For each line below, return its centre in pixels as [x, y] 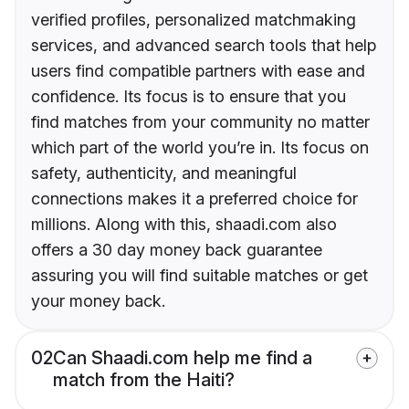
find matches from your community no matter [200, 122]
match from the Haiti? [144, 380]
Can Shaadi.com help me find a [183, 358]
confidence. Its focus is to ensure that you [189, 97]
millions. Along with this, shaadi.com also [184, 225]
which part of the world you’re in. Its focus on [200, 148]
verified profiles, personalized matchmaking [194, 20]
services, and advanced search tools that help [204, 46]
